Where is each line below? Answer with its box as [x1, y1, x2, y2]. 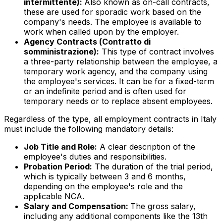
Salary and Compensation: [24, 201, 130, 212]
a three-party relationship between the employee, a [24, 56, 218, 67]
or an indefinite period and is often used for [24, 86, 186, 97]
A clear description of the [97, 142, 195, 152]
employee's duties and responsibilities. [24, 152, 166, 162]
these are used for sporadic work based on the [24, 7, 201, 17]
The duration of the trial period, [92, 162, 213, 172]
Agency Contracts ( [24, 37, 102, 47]
